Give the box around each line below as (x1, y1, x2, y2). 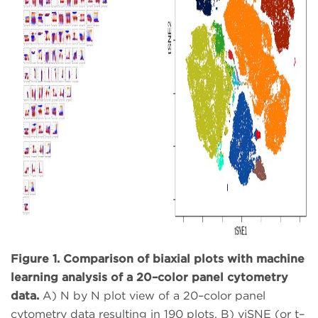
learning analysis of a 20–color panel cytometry (11, 270, 288, 285)
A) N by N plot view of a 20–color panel (43, 289, 265, 303)
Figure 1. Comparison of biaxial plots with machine (11, 252, 305, 266)
